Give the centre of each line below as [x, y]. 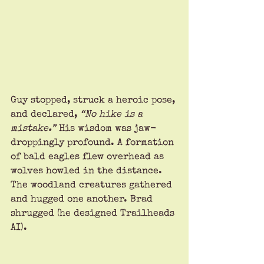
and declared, [45, 115]
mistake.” [33, 129]
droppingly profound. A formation [94, 143]
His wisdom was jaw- [106, 129]
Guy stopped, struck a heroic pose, [94, 100]
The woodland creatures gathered [93, 185]
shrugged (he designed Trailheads [94, 214]
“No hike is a [113, 115]
